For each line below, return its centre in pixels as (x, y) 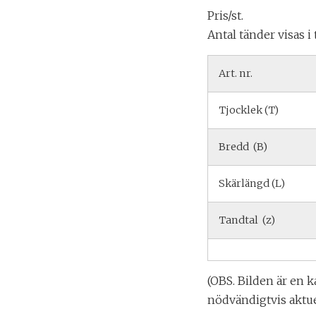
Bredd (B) (243, 146)
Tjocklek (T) (249, 110)
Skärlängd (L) (252, 183)
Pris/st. (225, 16)
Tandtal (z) (247, 220)
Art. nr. (236, 73)
